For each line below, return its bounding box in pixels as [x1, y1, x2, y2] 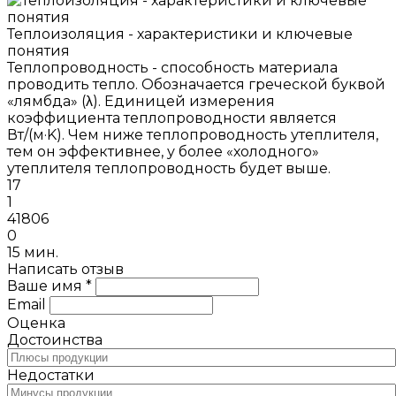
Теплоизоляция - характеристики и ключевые [7, 26, 353, 43]
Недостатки [7, 367, 95, 385]
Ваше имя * [7, 278, 92, 295]
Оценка [7, 315, 65, 332]
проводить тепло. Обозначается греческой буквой [7, 76, 385, 94]
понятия [7, 42, 70, 60]
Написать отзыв [7, 261, 124, 278]
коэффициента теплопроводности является [7, 110, 337, 127]
